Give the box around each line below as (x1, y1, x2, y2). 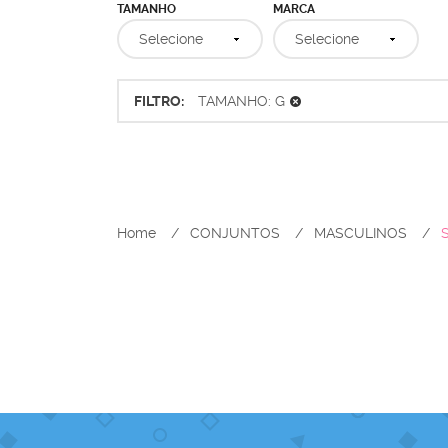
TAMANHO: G (198, 93, 285, 109)
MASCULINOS (314, 225, 407, 241)
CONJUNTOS (190, 225, 280, 241)
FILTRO (134, 93, 181, 109)
